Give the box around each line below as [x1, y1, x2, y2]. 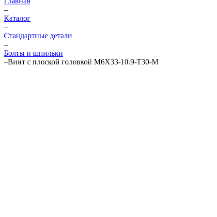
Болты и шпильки [4, 49, 63, 57]
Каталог [4, 14, 31, 22]
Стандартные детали [4, 31, 72, 40]
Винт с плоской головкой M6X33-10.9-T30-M [8, 58, 158, 66]
